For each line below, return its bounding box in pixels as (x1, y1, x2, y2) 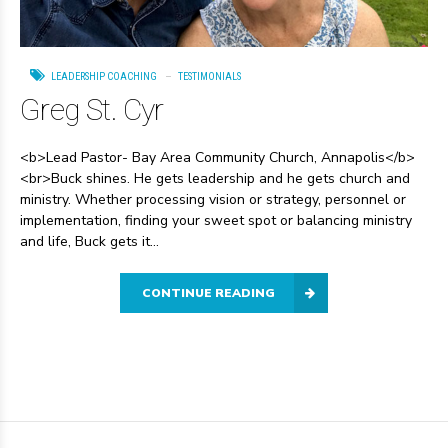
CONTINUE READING (142, 284, 275, 301)
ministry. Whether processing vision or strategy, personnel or (20, 189, 406, 209)
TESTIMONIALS (178, 70, 241, 84)
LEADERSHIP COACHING (51, 70, 157, 84)
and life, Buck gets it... (20, 231, 159, 251)
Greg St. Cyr (20, 91, 164, 127)
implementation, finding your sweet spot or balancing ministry (20, 210, 412, 230)
